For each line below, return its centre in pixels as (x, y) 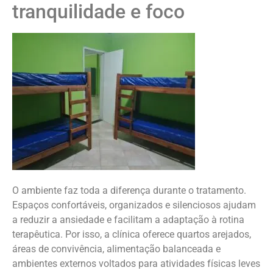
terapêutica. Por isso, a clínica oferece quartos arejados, (132, 234)
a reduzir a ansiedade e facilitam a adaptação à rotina (128, 219)
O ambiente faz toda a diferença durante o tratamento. (129, 190)
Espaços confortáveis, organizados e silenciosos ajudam (134, 205)
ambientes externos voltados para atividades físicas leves (136, 263)
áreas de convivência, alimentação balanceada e (116, 249)
